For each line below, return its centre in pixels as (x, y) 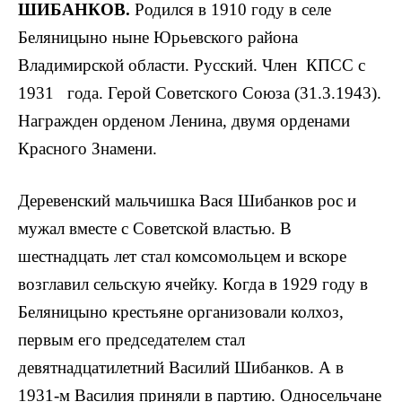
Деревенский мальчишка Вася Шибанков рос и (187, 201)
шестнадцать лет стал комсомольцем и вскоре (182, 257)
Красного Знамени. (87, 149)
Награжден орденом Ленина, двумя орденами (184, 121)
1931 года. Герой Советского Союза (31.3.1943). (200, 93)
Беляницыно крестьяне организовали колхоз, (181, 312)
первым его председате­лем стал (131, 340)
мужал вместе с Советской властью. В (155, 229)
